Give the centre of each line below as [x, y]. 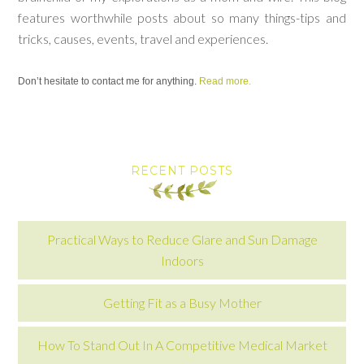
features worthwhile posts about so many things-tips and [182, 17]
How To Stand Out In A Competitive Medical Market [182, 345]
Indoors [182, 260]
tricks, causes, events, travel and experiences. [145, 39]
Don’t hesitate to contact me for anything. [109, 81]
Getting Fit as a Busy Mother [182, 303]
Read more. [225, 81]
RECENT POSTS [182, 171]
